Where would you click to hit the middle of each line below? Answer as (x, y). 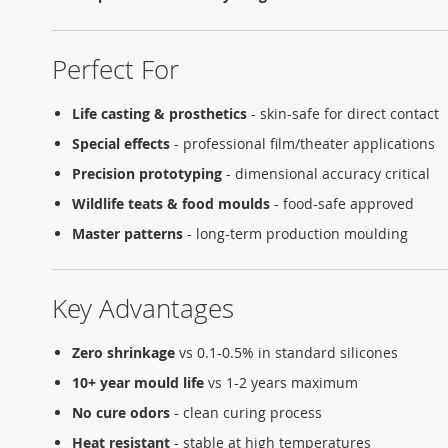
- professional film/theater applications (302, 144)
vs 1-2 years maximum (281, 383)
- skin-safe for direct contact (343, 114)
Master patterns (127, 234)
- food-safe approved (342, 204)
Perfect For (115, 70)
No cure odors (121, 413)
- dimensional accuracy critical (326, 174)
